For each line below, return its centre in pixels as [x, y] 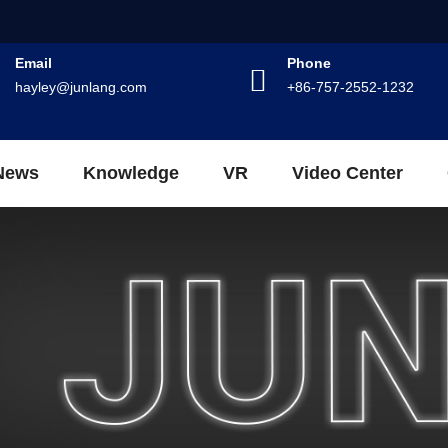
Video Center [347, 173]
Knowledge [131, 173]
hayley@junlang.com [81, 87]
